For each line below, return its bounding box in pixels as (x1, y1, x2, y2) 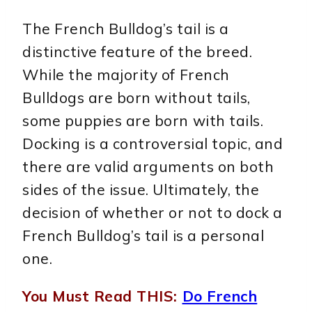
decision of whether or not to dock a (22, 203, 283, 221)
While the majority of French (22, 65, 230, 84)
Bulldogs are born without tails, (22, 88, 251, 107)
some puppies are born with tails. (22, 111, 264, 130)
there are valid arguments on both (22, 157, 274, 175)
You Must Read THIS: (22, 286, 182, 305)
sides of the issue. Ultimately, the (22, 180, 260, 198)
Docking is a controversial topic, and (22, 134, 283, 153)
